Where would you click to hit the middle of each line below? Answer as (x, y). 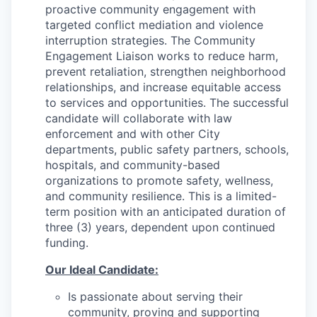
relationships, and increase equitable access (163, 87)
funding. (67, 243)
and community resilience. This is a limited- (161, 196)
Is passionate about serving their (155, 296)
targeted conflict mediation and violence (154, 25)
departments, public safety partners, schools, (167, 149)
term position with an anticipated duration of (166, 212)
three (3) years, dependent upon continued (160, 227)
